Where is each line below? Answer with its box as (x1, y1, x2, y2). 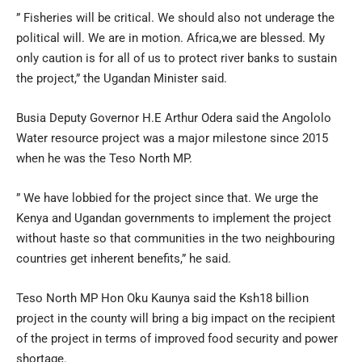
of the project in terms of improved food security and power (16, 330, 338, 346)
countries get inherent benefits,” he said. (16, 250, 231, 266)
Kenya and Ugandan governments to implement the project (16, 210, 331, 225)
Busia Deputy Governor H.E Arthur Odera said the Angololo (16, 110, 331, 125)
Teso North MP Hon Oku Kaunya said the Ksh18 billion (16, 290, 309, 305)
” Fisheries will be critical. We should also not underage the (16, 10, 335, 25)
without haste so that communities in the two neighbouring (16, 230, 335, 246)
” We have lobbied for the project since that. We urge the (16, 190, 318, 205)
